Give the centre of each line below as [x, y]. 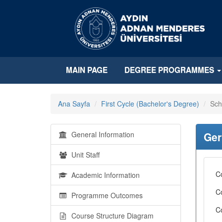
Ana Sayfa [74, 103]
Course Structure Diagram [111, 215]
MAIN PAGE [87, 70]
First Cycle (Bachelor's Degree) [150, 103]
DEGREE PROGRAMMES [170, 70]
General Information [101, 134]
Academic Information [104, 175]
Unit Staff [83, 154]
